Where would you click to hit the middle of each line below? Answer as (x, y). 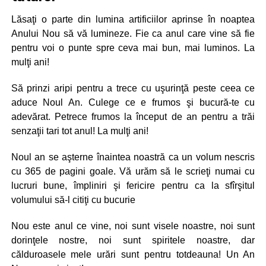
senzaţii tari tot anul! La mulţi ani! (80, 131)
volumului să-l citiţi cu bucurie (73, 199)
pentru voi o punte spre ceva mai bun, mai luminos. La (133, 47)
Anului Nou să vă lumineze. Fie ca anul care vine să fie (133, 33)
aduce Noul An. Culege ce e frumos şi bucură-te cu (133, 102)
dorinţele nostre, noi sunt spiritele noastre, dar (133, 240)
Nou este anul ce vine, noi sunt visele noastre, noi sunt (133, 226)
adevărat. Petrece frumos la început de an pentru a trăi (133, 116)
